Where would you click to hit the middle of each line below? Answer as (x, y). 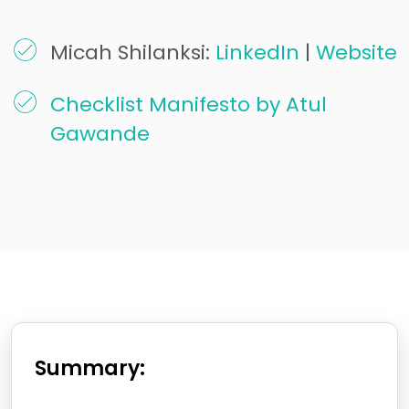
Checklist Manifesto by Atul (189, 104)
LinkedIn (257, 52)
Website (357, 52)
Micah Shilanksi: (133, 52)
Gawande (100, 133)
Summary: (90, 368)
